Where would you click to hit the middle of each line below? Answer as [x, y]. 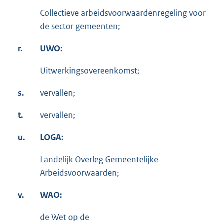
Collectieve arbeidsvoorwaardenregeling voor [123, 13]
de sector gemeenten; [80, 26]
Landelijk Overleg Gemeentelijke [99, 160]
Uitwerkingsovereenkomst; [90, 71]
